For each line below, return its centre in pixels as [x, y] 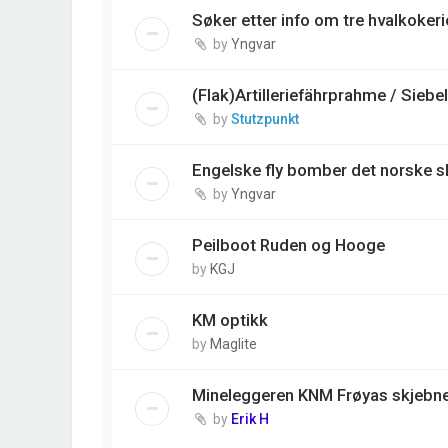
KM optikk [230, 319]
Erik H [250, 418]
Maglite [233, 343]
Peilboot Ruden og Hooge [288, 244]
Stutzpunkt [265, 118]
